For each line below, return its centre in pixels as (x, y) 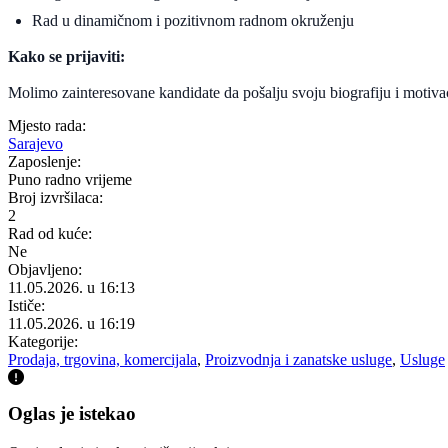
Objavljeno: (45, 269)
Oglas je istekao (72, 414)
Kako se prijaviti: (66, 56)
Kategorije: (43, 341)
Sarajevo (35, 143)
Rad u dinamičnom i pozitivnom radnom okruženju (193, 20)
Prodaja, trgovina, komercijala (102, 359)
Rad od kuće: (50, 233)
